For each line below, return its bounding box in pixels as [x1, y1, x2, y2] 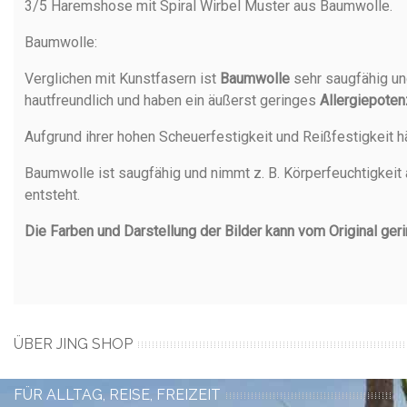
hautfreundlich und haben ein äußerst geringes [25, 92, 320, 109]
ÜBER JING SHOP [14, 335, 133, 352]
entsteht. [25, 186, 80, 203]
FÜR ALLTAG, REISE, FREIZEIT [14, 386, 221, 403]
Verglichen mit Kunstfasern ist [25, 70, 220, 87]
